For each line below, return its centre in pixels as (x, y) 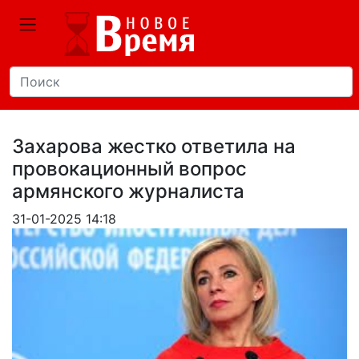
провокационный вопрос (129, 169)
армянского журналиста (128, 191)
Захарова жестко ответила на (154, 146)
